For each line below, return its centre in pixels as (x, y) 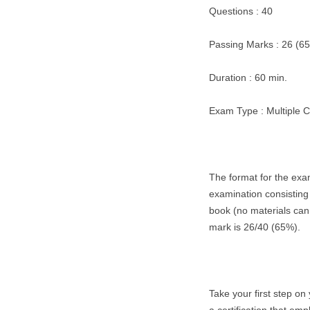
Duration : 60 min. (248, 77)
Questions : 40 (241, 11)
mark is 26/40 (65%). (255, 227)
